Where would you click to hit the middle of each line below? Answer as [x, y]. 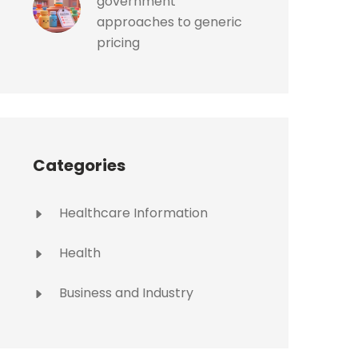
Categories [79, 165]
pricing [118, 43]
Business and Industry [125, 293]
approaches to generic [169, 22]
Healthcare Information [132, 213]
